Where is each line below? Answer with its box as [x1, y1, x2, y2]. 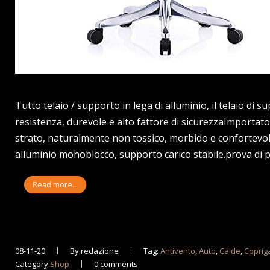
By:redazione [70, 245, 119, 256]
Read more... [33, 179, 78, 190]
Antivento [160, 245, 196, 256]
